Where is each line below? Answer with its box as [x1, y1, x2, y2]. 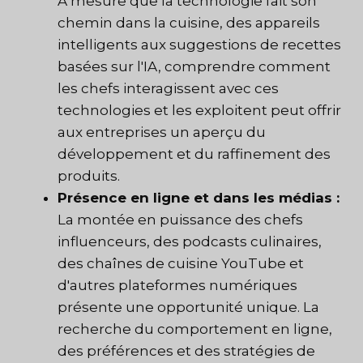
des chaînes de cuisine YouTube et [58, 255, 304, 272]
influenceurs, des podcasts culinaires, [58, 233, 322, 250]
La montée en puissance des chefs [58, 211, 303, 228]
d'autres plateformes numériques [58, 277, 297, 294]
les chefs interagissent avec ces [58, 80, 279, 97]
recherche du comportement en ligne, [58, 321, 332, 338]
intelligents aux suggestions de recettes [58, 36, 341, 53]
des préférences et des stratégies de [58, 343, 315, 360]
